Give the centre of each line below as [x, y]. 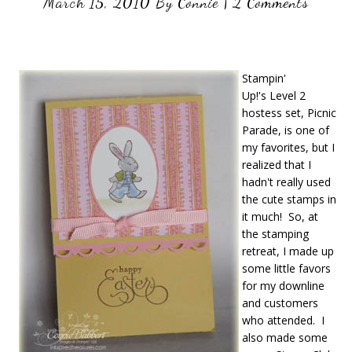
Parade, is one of [286, 130]
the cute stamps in [289, 199]
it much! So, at [280, 216]
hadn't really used [286, 182]
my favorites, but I [288, 147]
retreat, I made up [288, 251]
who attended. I [283, 320]
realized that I [277, 165]
